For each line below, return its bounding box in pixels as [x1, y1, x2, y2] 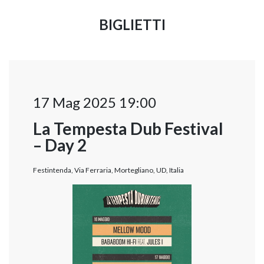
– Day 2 [33, 135, 87, 156]
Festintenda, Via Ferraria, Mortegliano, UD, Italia [33, 166, 184, 175]
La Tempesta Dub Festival [33, 118, 223, 139]
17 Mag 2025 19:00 [33, 94, 156, 111]
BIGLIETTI [98, 16, 166, 33]
